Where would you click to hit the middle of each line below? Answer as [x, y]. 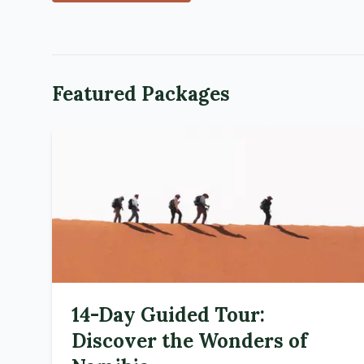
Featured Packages [141, 94]
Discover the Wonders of [190, 341]
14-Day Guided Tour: [168, 315]
